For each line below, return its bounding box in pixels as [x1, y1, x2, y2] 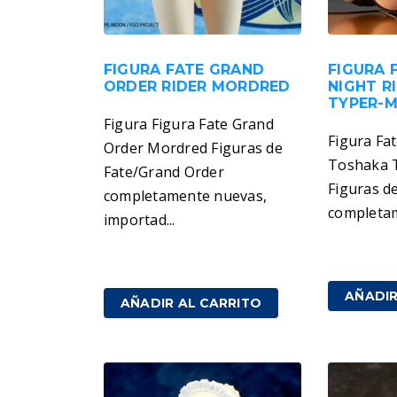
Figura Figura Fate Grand [104, 114, 274, 135]
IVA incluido [172, 254, 250, 274]
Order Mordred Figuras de [104, 138, 283, 159]
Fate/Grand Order [104, 162, 224, 183]
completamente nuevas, [104, 186, 268, 206]
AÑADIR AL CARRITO [121, 296, 262, 311]
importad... [104, 210, 175, 230]
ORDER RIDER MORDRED [104, 78, 291, 96]
